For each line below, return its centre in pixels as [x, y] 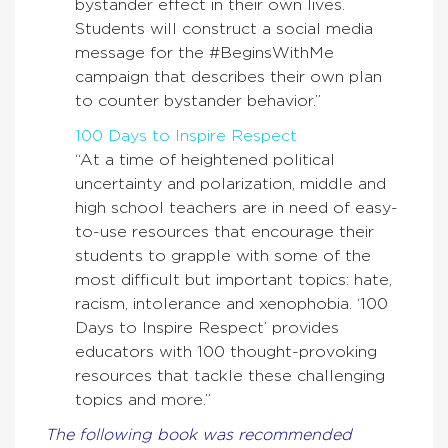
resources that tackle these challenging [230, 376]
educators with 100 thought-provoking [226, 352]
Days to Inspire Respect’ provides [207, 328]
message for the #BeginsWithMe [204, 53]
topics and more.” [143, 400]
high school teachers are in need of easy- [236, 208]
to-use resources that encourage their [224, 232]
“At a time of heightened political [205, 160]
